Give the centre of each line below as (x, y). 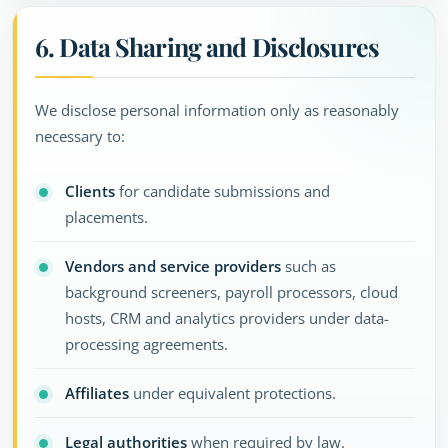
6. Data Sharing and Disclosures (207, 46)
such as (308, 266)
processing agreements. (146, 344)
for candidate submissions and (222, 191)
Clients (90, 191)
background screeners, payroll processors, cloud (231, 292)
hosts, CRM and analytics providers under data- (227, 318)
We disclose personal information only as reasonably (217, 110)
